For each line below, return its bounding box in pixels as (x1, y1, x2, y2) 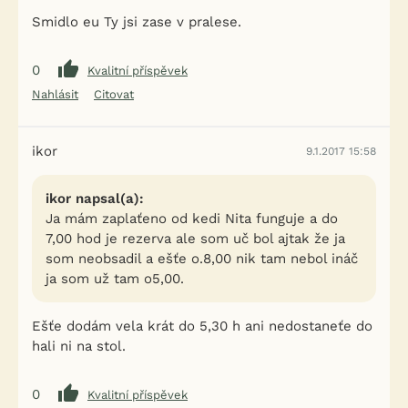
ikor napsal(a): (46, 190, 144, 207)
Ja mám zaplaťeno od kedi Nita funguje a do (46, 210, 338, 227)
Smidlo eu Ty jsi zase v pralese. (32, 14, 241, 30)
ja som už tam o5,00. (46, 270, 184, 287)
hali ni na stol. (32, 338, 126, 354)
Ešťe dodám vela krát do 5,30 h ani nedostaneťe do (32, 318, 372, 334)
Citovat (94, 87, 134, 101)
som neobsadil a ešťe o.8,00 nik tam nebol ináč (46, 250, 358, 267)
